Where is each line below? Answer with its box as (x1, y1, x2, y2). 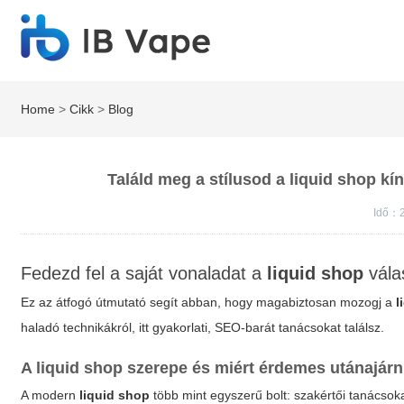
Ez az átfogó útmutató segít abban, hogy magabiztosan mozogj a (21, 295, 397, 309)
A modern (21, 388, 80, 402)
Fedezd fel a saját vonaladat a (21, 263, 268, 283)
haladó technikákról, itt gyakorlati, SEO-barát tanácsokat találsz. (21, 320, 385, 335)
